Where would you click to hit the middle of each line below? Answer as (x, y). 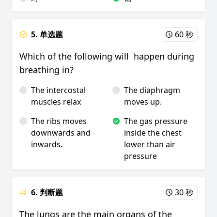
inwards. (49, 144)
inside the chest (153, 133)
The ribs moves (59, 121)
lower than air (150, 144)
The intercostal (58, 90)
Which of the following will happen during (107, 56)
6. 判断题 (47, 192)
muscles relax (56, 102)
